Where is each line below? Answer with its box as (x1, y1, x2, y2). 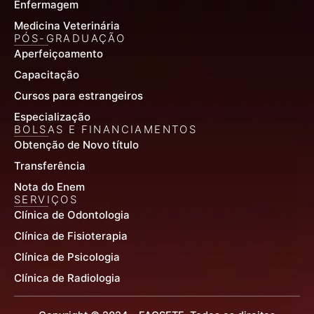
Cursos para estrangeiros (14, 89, 143, 103)
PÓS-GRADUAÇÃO (14, 32, 126, 46)
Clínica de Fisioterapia (14, 229, 128, 243)
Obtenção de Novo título (14, 138, 139, 152)
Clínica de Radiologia (14, 271, 121, 285)
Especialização (14, 110, 90, 124)
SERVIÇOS (14, 193, 78, 207)
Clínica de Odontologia (14, 208, 130, 222)
